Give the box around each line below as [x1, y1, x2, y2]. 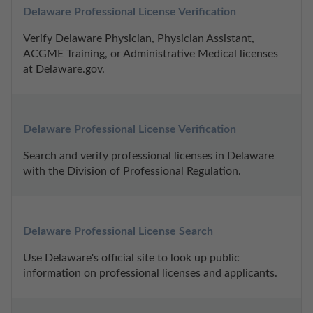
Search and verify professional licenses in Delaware [23, 150, 274, 162]
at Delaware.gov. [23, 64, 105, 75]
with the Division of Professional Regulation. [23, 166, 241, 177]
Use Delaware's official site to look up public [23, 252, 240, 264]
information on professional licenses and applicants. [23, 268, 277, 279]
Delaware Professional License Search [23, 226, 213, 238]
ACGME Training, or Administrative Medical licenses [23, 48, 278, 60]
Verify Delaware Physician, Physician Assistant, [23, 33, 254, 45]
